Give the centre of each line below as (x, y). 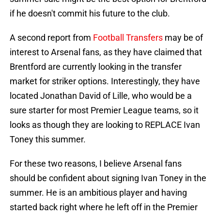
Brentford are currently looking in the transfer (96, 67)
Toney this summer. (48, 139)
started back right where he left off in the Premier (104, 207)
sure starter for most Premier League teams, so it (104, 110)
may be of (183, 38)
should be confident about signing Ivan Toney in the (108, 178)
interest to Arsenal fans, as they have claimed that (106, 52)
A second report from (51, 38)
